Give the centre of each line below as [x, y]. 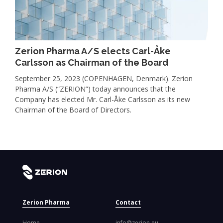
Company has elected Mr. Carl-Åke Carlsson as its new [103, 100]
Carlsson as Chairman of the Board [92, 63]
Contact [128, 203]
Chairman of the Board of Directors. [73, 110]
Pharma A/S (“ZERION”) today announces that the [95, 89]
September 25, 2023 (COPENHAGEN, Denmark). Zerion [104, 79]
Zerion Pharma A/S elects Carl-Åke [93, 51]
